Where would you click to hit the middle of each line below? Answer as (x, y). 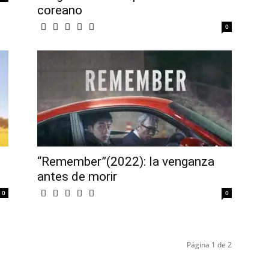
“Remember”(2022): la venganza (126, 162)
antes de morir (77, 177)
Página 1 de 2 (209, 245)
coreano (60, 11)
